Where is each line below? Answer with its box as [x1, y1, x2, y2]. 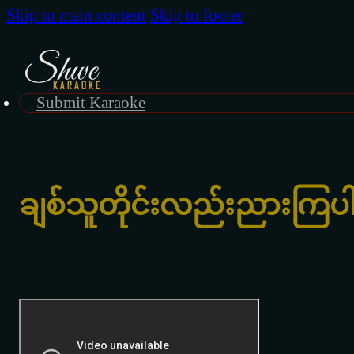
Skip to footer [150, 6, 243, 24]
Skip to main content [6, 6, 146, 24]
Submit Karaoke [36, 94, 145, 111]
